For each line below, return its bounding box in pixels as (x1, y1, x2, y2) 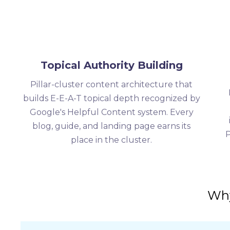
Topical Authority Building (40, 59, 183, 71)
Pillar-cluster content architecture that (30, 80, 193, 89)
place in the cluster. (71, 135, 152, 145)
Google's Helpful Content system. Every (29, 107, 194, 117)
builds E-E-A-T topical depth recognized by (23, 93, 200, 103)
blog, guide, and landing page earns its (32, 121, 191, 131)
